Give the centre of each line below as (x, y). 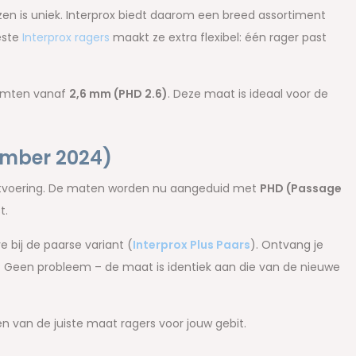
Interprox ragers (66, 37)
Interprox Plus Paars (191, 245)
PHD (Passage (300, 188)
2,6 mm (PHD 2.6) (118, 94)
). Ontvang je (286, 245)
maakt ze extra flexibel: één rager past (218, 37)
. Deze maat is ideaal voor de (248, 94)
